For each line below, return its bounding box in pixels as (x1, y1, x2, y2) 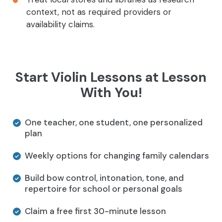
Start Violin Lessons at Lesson (15, 68, 207, 86)
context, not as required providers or (26, 6, 171, 18)
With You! (80, 84, 142, 102)
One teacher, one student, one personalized (25, 117, 203, 128)
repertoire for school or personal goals (25, 183, 182, 195)
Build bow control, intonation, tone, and (25, 172, 184, 184)
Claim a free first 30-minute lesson (25, 206, 166, 217)
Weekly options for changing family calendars (25, 150, 209, 162)
